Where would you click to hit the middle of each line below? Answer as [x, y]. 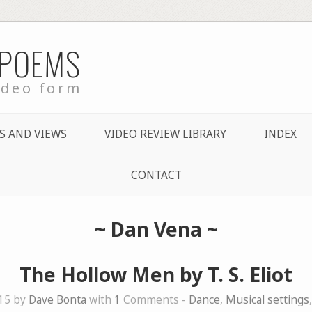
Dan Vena [156, 229]
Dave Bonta [57, 299]
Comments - [155, 299]
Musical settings [267, 299]
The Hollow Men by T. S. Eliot [156, 274]
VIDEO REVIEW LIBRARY [165, 134]
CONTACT [156, 175]
